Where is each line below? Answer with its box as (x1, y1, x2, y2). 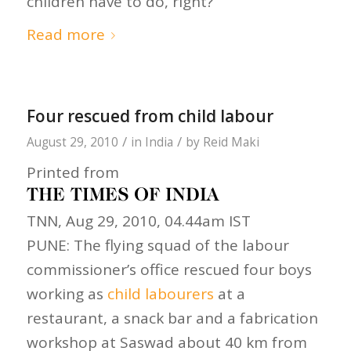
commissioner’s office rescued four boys (26, 259, 312, 280)
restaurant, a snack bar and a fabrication (26, 307, 318, 328)
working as (26, 283, 107, 304)
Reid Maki (202, 133, 259, 150)
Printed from (26, 161, 119, 183)
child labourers (107, 283, 214, 304)
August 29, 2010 (26, 133, 118, 150)
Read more (26, 24, 105, 45)
